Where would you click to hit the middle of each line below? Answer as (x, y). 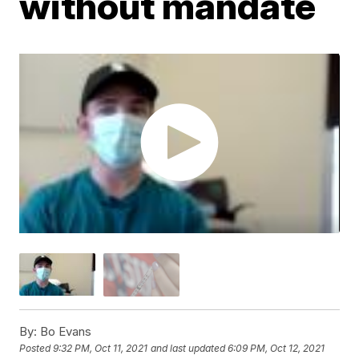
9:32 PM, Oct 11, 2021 (101, 349)
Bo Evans (65, 331)
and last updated (188, 349)
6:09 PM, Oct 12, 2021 (276, 349)
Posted (36, 349)
